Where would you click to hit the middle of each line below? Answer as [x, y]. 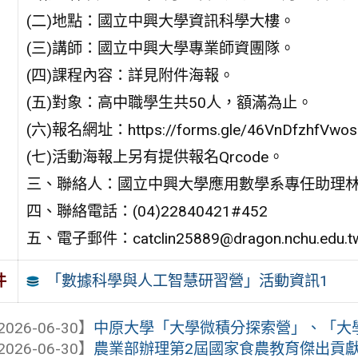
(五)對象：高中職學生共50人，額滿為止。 [169, 102]
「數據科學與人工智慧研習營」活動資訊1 [188, 280]
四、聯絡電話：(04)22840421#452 [147, 211]
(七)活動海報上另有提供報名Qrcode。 [155, 157]
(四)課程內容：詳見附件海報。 [130, 75]
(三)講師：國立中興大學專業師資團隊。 [160, 48]
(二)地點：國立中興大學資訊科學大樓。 [160, 21]
